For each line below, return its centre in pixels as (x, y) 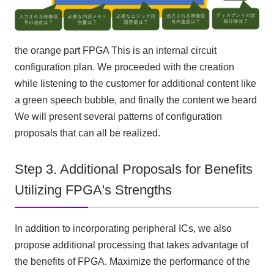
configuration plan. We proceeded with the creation (124, 67)
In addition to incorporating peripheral (96, 228)
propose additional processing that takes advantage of (131, 245)
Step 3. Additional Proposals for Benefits (133, 169)
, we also (212, 228)
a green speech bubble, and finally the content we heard (135, 100)
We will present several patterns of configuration (118, 117)
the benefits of (46, 261)
